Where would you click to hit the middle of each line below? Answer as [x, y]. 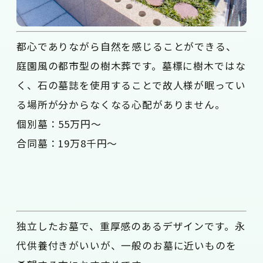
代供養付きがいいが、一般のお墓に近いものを [127, 246]
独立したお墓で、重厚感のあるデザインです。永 [131, 226]
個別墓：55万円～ [59, 124]
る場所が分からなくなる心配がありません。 [121, 105]
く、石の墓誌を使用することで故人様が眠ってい [131, 85]
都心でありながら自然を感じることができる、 [127, 47]
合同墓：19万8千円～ [67, 144]
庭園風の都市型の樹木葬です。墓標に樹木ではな [131, 66]
